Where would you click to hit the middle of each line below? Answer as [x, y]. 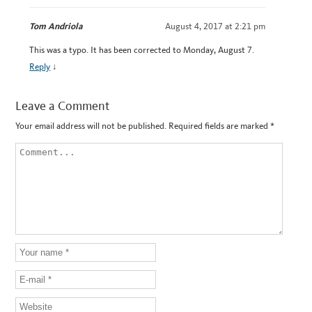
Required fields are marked [220, 126]
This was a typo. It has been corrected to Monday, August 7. [142, 50]
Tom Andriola [56, 26]
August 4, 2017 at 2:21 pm [216, 26]
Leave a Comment [63, 106]
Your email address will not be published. [91, 126]
